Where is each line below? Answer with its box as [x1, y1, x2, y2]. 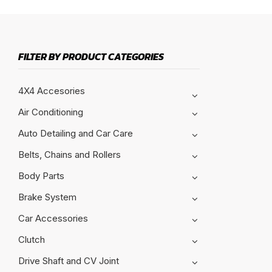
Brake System [18, 191, 76, 203]
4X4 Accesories [18, 84, 85, 97]
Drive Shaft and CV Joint [18, 254, 119, 267]
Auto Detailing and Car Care [18, 127, 133, 139]
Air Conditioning [18, 106, 83, 118]
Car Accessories [18, 212, 88, 224]
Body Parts [18, 169, 64, 182]
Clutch [18, 233, 45, 245]
